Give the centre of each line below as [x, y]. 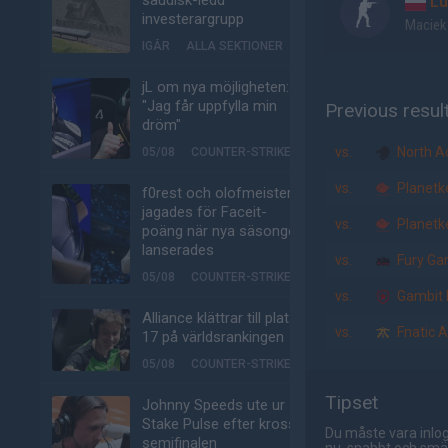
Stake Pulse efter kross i [222, 424]
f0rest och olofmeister [217, 193]
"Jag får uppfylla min [209, 106]
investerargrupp [193, 19]
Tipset [351, 402]
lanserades [178, 250]
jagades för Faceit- [204, 212]
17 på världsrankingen [213, 337]
